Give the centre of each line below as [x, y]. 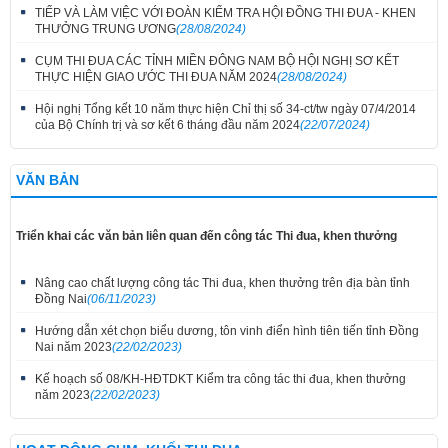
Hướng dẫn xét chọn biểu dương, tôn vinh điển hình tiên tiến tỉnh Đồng [227, 330]
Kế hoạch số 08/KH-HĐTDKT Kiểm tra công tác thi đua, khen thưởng [220, 378]
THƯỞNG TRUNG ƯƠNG [105, 28]
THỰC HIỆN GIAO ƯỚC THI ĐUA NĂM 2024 [156, 76]
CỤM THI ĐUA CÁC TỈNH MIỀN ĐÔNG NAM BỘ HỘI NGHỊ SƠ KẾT [217, 60]
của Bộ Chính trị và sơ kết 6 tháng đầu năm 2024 [167, 124]
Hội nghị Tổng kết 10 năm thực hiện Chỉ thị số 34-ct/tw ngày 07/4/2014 [225, 108]
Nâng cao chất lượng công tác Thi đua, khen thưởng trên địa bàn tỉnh [222, 282]
